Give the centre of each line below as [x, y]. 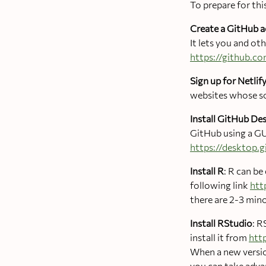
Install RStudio [221, 223]
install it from [219, 237]
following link [220, 185]
